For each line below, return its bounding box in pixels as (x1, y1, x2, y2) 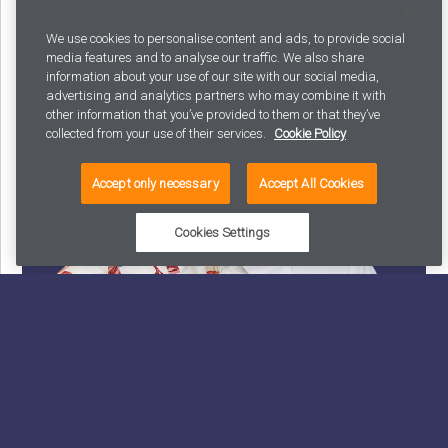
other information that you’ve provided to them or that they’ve (46, 106, 380, 122)
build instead (22, 330, 127, 352)
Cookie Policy (274, 125, 346, 141)
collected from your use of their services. (46, 125, 269, 141)
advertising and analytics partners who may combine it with (46, 87, 386, 103)
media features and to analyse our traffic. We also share (46, 49, 364, 65)
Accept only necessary (91, 175, 219, 191)
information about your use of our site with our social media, (46, 68, 379, 84)
